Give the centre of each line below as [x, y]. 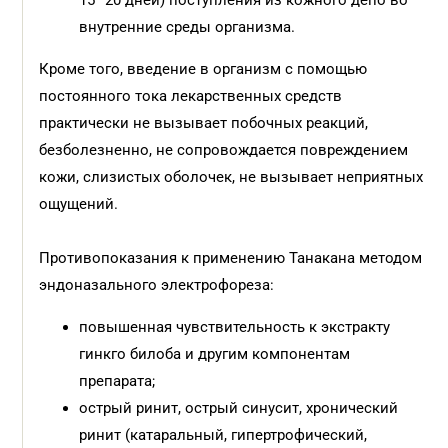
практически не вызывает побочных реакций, [204, 123]
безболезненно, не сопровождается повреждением [224, 150]
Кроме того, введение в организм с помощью [203, 69]
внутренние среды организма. [187, 27]
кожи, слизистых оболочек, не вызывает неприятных [231, 177]
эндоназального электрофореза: [157, 285]
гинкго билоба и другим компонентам [215, 354]
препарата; [117, 381]
